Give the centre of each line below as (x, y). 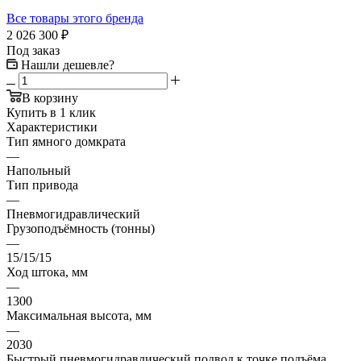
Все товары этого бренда (75, 19)
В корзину (50, 98)
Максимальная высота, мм (79, 316)
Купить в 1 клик (51, 113)
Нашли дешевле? (68, 65)
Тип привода (42, 185)
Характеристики (52, 127)
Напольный (39, 171)
